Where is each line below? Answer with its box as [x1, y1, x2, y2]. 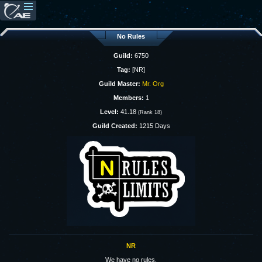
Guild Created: [92, 122, 137, 129]
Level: [100, 108, 119, 115]
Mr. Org [142, 80, 164, 87]
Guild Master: [98, 80, 140, 87]
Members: [113, 94, 144, 101]
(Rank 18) [138, 109, 162, 115]
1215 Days [137, 122, 170, 129]
